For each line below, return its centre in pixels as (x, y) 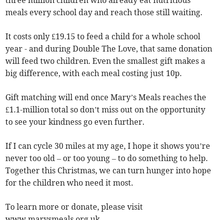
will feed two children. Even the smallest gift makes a (106, 61)
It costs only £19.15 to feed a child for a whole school (103, 36)
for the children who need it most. (69, 182)
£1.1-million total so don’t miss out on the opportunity (106, 109)
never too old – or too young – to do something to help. (107, 158)
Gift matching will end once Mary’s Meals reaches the (106, 97)
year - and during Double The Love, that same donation (109, 48)
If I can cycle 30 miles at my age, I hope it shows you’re (108, 146)
